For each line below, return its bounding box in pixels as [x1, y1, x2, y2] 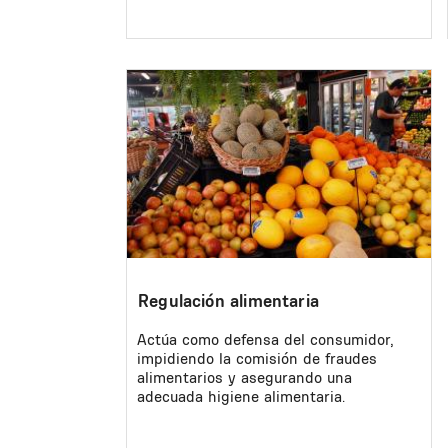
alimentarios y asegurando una [137, 367, 352, 387]
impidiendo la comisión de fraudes [137, 348, 377, 368]
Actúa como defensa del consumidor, [137, 329, 394, 349]
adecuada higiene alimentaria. [137, 386, 345, 406]
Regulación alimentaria [138, 290, 319, 312]
